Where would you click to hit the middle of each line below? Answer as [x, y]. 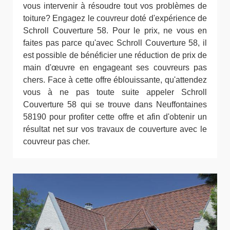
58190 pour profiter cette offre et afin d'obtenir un [115, 117]
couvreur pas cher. [56, 142]
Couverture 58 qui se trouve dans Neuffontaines [115, 105]
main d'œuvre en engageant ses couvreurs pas [115, 68]
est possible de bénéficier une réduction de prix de [115, 55]
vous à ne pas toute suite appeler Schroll [115, 92]
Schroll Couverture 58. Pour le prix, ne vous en [115, 31]
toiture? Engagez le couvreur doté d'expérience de [115, 18]
